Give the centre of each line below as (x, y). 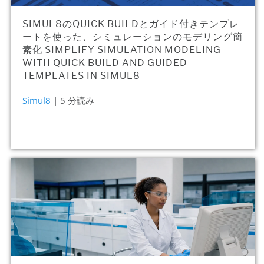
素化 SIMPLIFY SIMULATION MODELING (122, 50)
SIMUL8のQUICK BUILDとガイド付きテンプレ (131, 24)
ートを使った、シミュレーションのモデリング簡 (133, 37)
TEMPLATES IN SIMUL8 (81, 76)
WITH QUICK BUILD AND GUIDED (105, 63)
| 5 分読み (74, 100)
